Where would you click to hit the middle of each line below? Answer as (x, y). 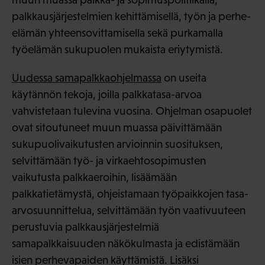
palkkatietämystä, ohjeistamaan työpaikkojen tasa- (130, 193)
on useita (184, 77)
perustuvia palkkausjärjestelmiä (85, 227)
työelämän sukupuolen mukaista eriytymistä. (117, 49)
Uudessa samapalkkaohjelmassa (87, 77)
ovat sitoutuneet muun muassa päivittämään (117, 127)
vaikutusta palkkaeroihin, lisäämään (94, 177)
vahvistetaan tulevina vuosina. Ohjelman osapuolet (132, 111)
